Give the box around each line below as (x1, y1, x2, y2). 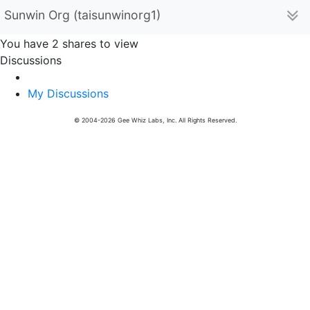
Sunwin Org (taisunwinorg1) (4, 8, 161, 22)
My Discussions (28, 86, 109, 100)
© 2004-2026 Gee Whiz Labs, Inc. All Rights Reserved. (73, 116, 237, 124)
